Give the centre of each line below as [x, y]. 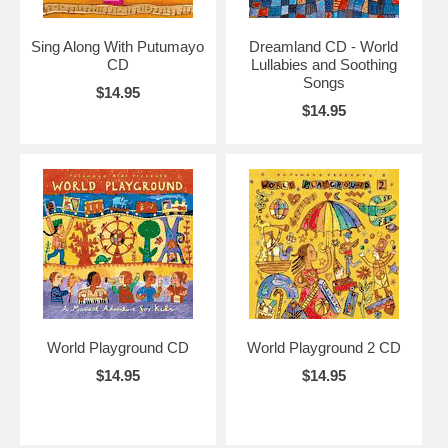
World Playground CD [117, 347]
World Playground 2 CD [323, 347]
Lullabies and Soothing [323, 64]
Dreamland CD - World [324, 46]
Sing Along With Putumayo [118, 46]
